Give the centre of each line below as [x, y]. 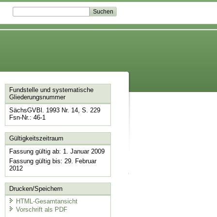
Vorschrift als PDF [41, 210]
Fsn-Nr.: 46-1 [27, 118]
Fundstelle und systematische [51, 90]
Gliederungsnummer [37, 97]
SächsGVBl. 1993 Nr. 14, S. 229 [54, 110]
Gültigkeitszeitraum [36, 138]
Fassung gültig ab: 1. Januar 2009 [57, 151]
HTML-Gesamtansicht [46, 201]
